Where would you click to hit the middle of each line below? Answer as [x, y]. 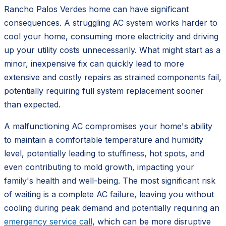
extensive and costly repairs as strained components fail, [113, 77]
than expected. [32, 104]
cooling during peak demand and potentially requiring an [112, 208]
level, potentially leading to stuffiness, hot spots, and [104, 153]
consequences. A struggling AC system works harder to [111, 22]
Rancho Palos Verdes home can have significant [96, 9]
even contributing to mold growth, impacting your [99, 167]
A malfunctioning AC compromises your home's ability [108, 126]
